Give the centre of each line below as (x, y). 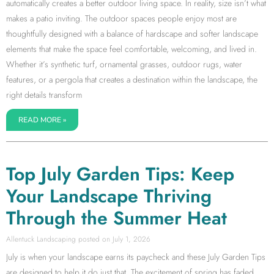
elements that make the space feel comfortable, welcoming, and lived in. (131, 49)
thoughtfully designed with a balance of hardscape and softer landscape (132, 34)
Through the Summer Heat (117, 218)
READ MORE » (42, 120)
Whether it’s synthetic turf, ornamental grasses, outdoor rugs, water (124, 64)
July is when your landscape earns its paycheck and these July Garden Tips (136, 257)
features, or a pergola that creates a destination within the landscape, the (132, 80)
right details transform (44, 95)
